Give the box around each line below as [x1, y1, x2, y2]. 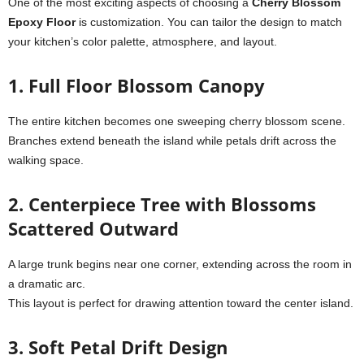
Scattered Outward [8, 216, 179, 240]
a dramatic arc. [8, 277, 85, 290]
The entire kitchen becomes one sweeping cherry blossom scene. [8, 115, 345, 128]
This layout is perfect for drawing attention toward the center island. [8, 297, 353, 310]
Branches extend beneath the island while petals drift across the [8, 134, 336, 147]
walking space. [8, 154, 84, 167]
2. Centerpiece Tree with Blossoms [8, 192, 316, 216]
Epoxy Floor [8, 15, 76, 28]
